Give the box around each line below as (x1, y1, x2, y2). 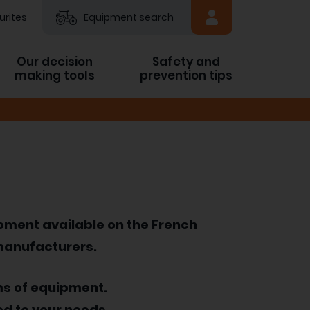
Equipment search (84, 10, 174, 24)
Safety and (152, 53, 220, 70)
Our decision (17, 53, 93, 70)
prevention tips (140, 67, 232, 84)
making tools (15, 67, 95, 84)
